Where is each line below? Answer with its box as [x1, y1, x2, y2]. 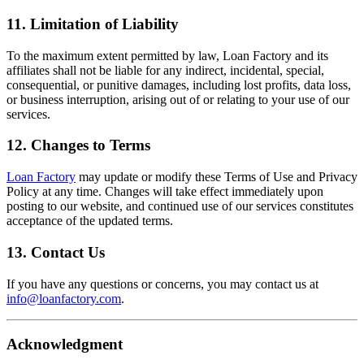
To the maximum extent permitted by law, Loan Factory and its [6, 48, 328, 63]
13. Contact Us [6, 243, 105, 261]
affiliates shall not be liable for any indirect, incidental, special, [6, 63, 324, 77]
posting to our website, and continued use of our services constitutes [6, 199, 353, 214]
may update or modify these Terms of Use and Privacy [76, 170, 357, 184]
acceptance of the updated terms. [6, 214, 173, 228]
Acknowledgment [6, 336, 123, 353]
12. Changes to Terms [6, 136, 150, 154]
